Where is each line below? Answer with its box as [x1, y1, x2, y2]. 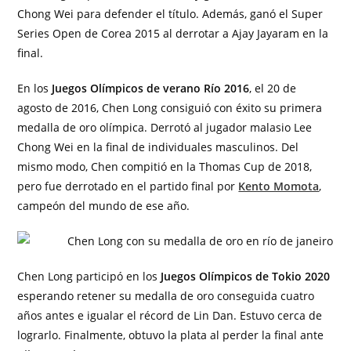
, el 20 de [249, 81, 297, 96]
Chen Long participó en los [17, 269, 161, 284]
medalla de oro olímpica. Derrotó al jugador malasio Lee [17, 120, 313, 135]
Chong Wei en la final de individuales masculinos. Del [17, 139, 299, 154]
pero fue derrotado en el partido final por [17, 179, 239, 194]
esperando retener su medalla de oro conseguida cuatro [17, 288, 315, 303]
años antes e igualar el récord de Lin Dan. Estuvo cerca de [17, 308, 323, 323]
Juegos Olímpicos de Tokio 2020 [161, 269, 331, 284]
